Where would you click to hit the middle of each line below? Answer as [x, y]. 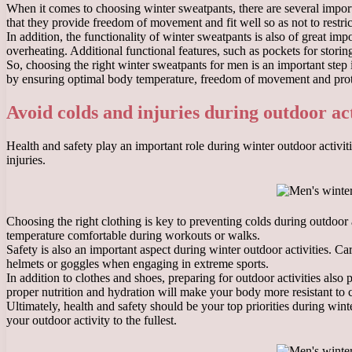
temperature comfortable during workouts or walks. [133, 235]
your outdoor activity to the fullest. [92, 320]
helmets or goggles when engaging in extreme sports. [137, 263]
